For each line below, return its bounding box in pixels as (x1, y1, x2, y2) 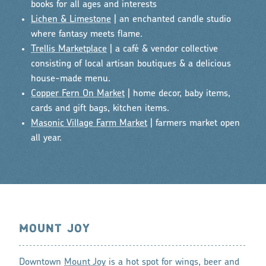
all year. (31, 133, 62, 143)
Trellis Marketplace (31, 44, 107, 54)
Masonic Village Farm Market (31, 118, 147, 128)
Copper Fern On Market (31, 88, 125, 99)
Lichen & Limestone (31, 14, 111, 24)
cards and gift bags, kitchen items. (31, 103, 169, 113)
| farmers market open (147, 118, 240, 128)
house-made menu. (31, 74, 110, 84)
